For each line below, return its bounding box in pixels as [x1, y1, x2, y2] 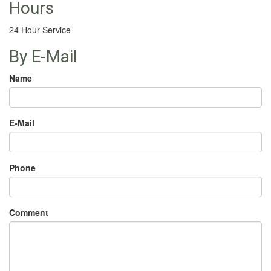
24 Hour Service [9, 24, 71, 36]
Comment [9, 206, 48, 219]
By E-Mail [9, 47, 77, 67]
